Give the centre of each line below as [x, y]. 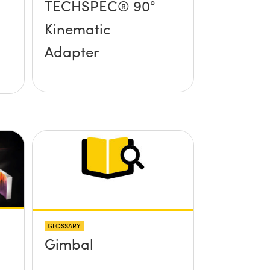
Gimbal [69, 243]
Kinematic [77, 29]
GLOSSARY [64, 225]
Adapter [71, 52]
